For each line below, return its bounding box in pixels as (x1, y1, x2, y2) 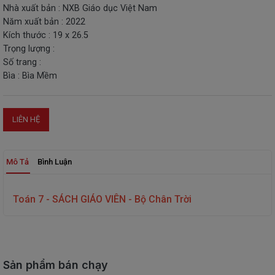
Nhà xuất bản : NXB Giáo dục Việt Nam (3, 3, 157, 14)
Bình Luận (37, 157, 72, 166)
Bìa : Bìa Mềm (3, 71, 57, 81)
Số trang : (3, 57, 41, 68)
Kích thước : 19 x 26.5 (3, 30, 88, 41)
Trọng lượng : (3, 44, 55, 54)
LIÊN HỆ (12, 115, 40, 124)
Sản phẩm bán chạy (3, 258, 108, 271)
